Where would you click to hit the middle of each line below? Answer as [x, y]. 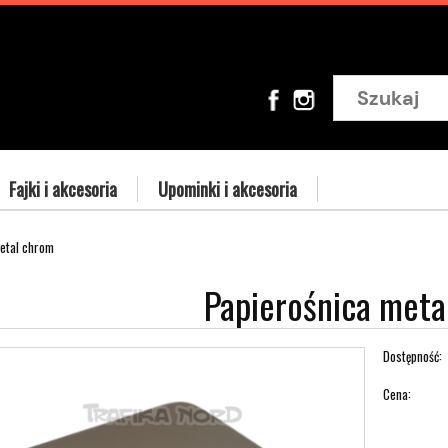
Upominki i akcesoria [227, 189]
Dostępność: [413, 356]
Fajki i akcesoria [63, 189]
